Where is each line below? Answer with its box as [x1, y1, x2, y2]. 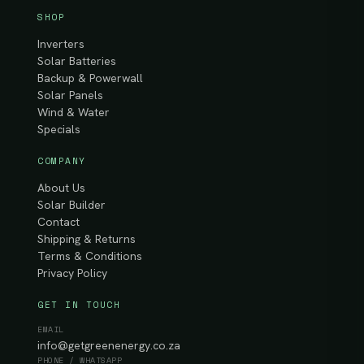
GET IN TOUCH [37, 297, 120, 311]
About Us [37, 180, 85, 195]
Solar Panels [37, 87, 103, 102]
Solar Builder [37, 197, 106, 212]
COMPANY [37, 154, 86, 167]
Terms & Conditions [37, 248, 142, 263]
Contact [37, 214, 80, 229]
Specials [37, 121, 80, 136]
